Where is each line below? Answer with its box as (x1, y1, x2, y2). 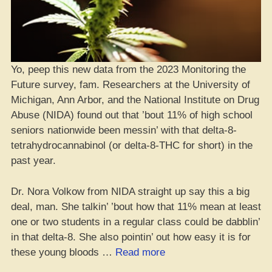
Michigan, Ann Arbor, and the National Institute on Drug (11, 94, 259, 106)
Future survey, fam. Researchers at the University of (11, 79, 250, 90)
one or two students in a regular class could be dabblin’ (11, 216, 260, 228)
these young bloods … (11, 246, 115, 258)
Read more (115, 246, 165, 258)
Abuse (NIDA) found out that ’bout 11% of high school (11, 109, 253, 121)
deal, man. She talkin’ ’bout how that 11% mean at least (11, 200, 261, 212)
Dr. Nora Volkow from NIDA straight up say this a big (11, 185, 250, 197)
